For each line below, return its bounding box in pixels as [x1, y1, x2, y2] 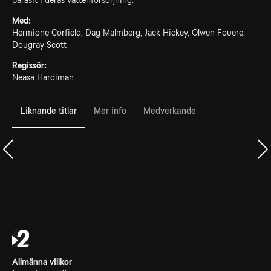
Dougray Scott [12, 40, 67, 50]
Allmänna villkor [12, 257, 72, 267]
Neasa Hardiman [12, 73, 74, 82]
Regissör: [12, 60, 47, 70]
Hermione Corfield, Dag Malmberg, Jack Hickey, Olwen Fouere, [12, 28, 245, 38]
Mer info [94, 105, 126, 116]
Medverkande [143, 105, 196, 116]
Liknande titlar [21, 105, 77, 116]
